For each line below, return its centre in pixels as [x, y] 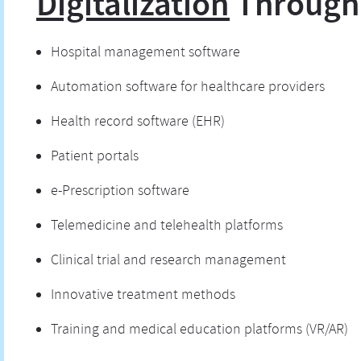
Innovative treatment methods [143, 296]
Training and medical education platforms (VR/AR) [199, 331]
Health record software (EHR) [137, 123]
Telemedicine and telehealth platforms [166, 227]
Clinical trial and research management [168, 261]
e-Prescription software [120, 192]
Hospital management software [145, 54]
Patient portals [94, 158]
